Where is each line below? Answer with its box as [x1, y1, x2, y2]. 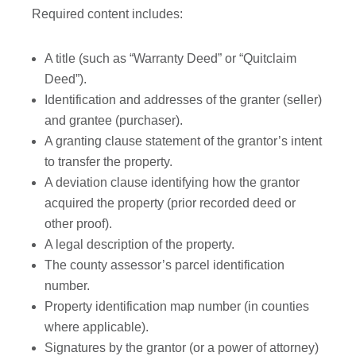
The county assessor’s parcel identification [44, 258, 285, 273]
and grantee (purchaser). [44, 114, 184, 128]
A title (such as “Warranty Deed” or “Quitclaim [44, 52, 297, 66]
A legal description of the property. [44, 238, 238, 252]
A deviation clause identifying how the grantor [44, 176, 300, 190]
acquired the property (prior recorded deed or [44, 196, 296, 211]
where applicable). [44, 320, 149, 335]
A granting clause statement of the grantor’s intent [44, 134, 323, 149]
